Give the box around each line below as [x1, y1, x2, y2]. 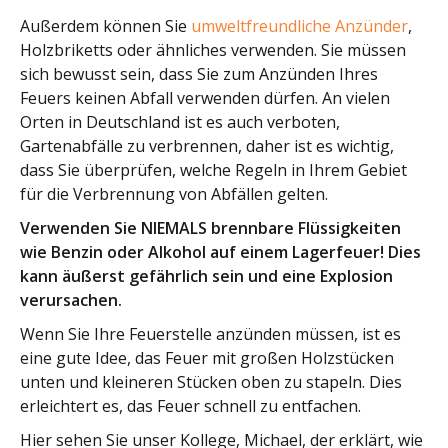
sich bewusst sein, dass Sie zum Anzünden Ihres [20, 63, 378, 86]
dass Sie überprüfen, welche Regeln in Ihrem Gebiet [20, 159, 407, 182]
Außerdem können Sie [20, 15, 191, 38]
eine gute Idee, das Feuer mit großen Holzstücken [20, 347, 394, 370]
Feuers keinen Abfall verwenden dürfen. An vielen [20, 87, 390, 110]
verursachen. [20, 289, 122, 312]
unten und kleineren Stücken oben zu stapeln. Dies [20, 371, 402, 394]
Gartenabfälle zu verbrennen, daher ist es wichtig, [20, 135, 394, 158]
